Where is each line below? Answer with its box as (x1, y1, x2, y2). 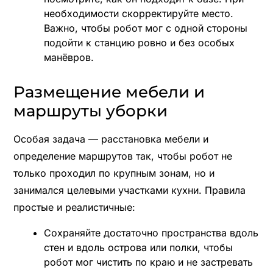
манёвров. (43, 51, 94, 63)
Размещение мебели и (13, 82, 205, 102)
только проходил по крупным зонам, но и (13, 166, 214, 179)
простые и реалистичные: (13, 200, 135, 213)
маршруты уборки (13, 101, 168, 121)
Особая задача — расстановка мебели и (13, 132, 208, 145)
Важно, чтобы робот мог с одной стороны (43, 21, 247, 34)
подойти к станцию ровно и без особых (43, 36, 235, 49)
